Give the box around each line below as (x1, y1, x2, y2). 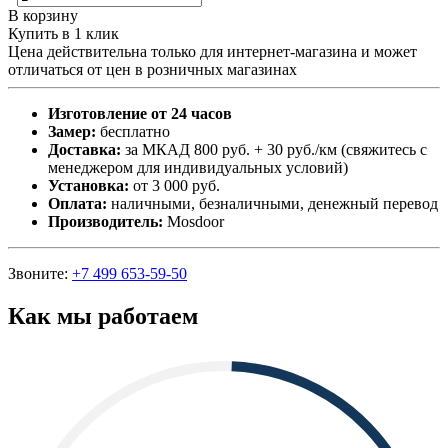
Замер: (48, 122, 96, 140)
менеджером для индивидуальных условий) (48, 158, 348, 176)
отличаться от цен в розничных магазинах (8, 60, 297, 78)
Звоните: (8, 264, 72, 282)
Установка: (48, 176, 129, 194)
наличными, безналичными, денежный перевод (107, 194, 438, 212)
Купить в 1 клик (8, 24, 119, 42)
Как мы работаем (8, 302, 198, 329)
